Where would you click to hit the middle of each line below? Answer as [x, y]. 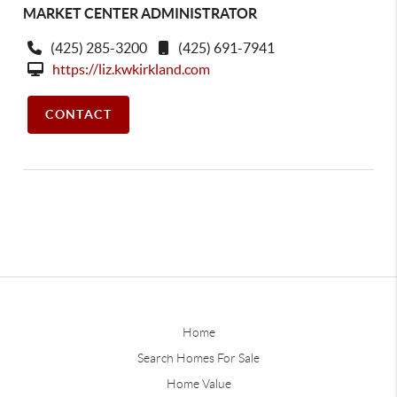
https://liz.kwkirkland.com [132, 69]
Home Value [198, 384]
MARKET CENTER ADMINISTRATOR [140, 13]
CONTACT [79, 114]
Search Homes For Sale [198, 358]
